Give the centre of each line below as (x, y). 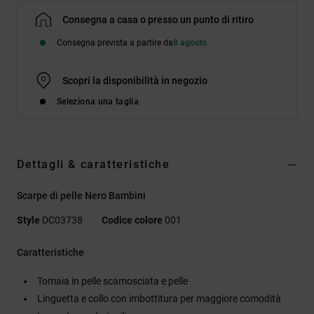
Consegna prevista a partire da (115, 42)
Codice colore (132, 220)
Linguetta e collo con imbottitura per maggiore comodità (159, 298)
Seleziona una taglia (98, 101)
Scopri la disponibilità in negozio (135, 80)
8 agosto (190, 42)
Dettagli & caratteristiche (94, 164)
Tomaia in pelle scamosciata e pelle (112, 281)
